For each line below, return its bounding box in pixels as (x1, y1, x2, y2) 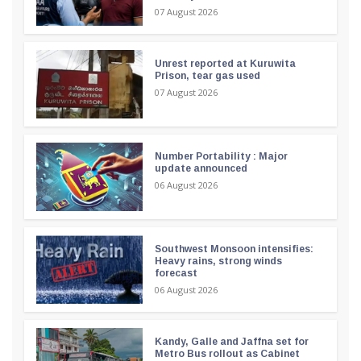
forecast (154, 267, 197, 279)
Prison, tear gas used (154, 69, 260, 81)
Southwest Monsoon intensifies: (154, 243, 313, 255)
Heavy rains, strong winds (154, 255, 282, 267)
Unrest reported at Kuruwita (154, 57, 296, 69)
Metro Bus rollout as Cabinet (154, 347, 300, 359)
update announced (154, 162, 247, 174)
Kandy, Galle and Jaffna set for (154, 335, 309, 347)
